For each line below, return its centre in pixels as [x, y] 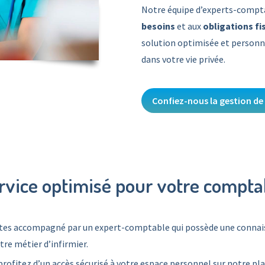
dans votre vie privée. [183, 59]
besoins [158, 26]
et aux [189, 26]
